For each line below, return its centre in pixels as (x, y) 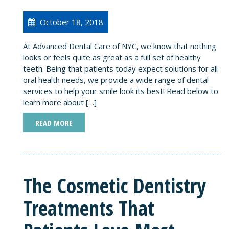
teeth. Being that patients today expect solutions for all (120, 68)
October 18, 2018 (71, 22)
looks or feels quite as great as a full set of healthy (112, 57)
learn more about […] (60, 102)
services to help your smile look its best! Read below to (121, 91)
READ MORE (54, 122)
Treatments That (89, 208)
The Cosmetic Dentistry (114, 185)
